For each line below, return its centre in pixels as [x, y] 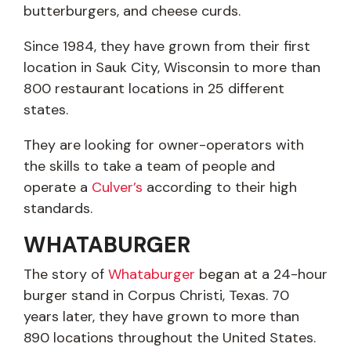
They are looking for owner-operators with [164, 145]
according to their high [220, 188]
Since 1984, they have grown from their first [167, 47]
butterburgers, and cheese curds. [132, 11]
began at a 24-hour [263, 275]
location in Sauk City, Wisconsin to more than [172, 68]
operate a [58, 188]
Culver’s [117, 188]
